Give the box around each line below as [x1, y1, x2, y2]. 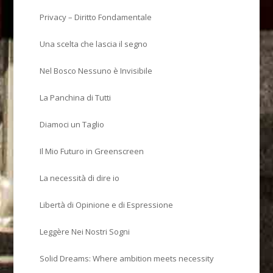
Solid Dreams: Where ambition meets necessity [40, 252, 214, 264]
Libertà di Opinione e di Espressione [40, 199, 174, 210]
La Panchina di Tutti [40, 91, 112, 103]
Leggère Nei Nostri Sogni [40, 225, 130, 237]
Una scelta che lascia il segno [40, 38, 148, 49]
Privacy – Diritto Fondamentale [40, 11, 152, 23]
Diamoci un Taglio [40, 118, 105, 130]
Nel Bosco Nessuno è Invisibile [40, 65, 153, 76]
